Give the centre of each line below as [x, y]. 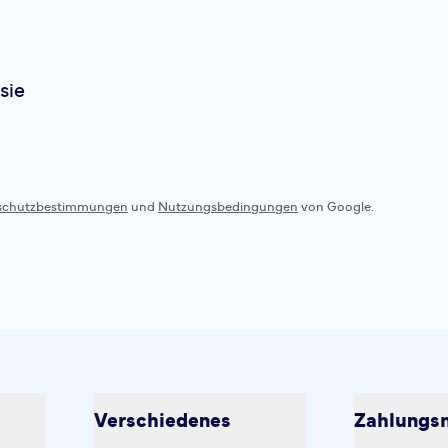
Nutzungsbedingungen [228, 207]
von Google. [336, 207]
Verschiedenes [163, 421]
